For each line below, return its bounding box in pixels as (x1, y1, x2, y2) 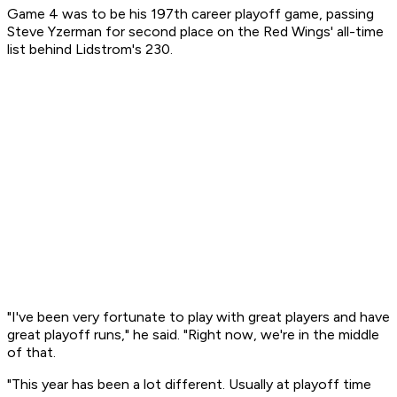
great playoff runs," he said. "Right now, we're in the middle (7, 326, 379, 344)
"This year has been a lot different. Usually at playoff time (7, 376, 371, 393)
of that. (7, 344, 56, 362)
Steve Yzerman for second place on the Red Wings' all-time (7, 23, 384, 41)
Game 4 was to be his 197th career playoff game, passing (7, 5, 374, 23)
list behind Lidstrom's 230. (7, 41, 173, 58)
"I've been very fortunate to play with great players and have (7, 308, 390, 326)
